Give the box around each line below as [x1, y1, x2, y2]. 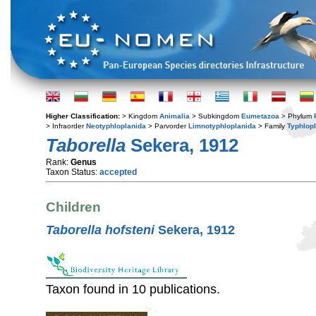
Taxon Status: [46, 167, 99, 177]
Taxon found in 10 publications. [46, 281, 220, 296]
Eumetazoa [241, 112, 279, 120]
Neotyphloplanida [86, 122, 146, 130]
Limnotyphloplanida [188, 122, 256, 130]
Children [46, 200, 101, 215]
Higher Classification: [46, 112, 122, 120]
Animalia [159, 112, 190, 120]
